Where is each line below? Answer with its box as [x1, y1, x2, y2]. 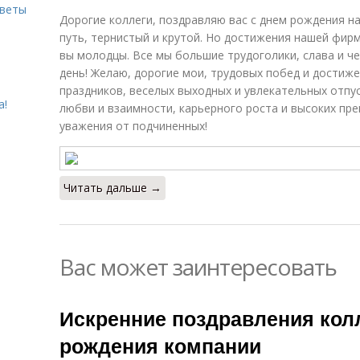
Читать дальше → [63, 180, 162, 195]
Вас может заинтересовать [59, 252, 337, 282]
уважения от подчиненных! [59, 118, 207, 133]
